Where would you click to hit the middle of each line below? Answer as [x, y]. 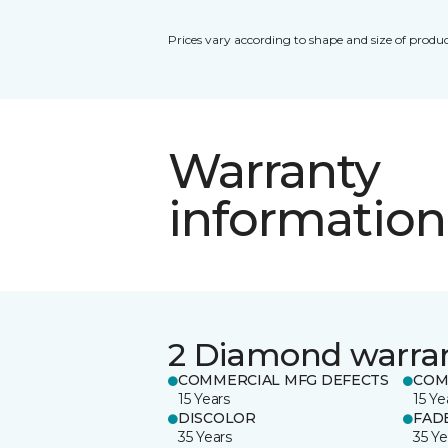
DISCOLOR [217, 417]
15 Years [204, 398]
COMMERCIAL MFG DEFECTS [283, 379]
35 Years [205, 436]
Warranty [274, 170]
